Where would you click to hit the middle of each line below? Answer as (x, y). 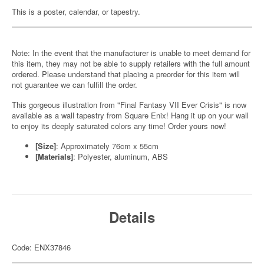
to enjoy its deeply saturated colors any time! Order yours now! (119, 126)
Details (132, 217)
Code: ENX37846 (41, 247)
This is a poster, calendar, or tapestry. (76, 11)
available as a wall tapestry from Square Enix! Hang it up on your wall (130, 115)
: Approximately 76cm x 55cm (107, 146)
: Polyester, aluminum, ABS (121, 156)
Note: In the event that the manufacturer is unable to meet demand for (131, 53)
